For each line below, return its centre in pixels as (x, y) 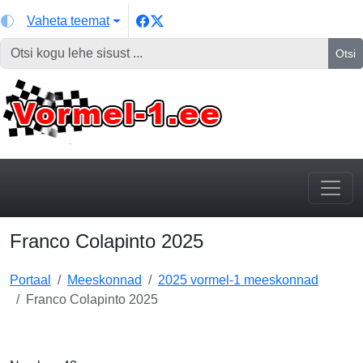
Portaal (30, 280)
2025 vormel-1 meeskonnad (238, 280)
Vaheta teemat (68, 21)
